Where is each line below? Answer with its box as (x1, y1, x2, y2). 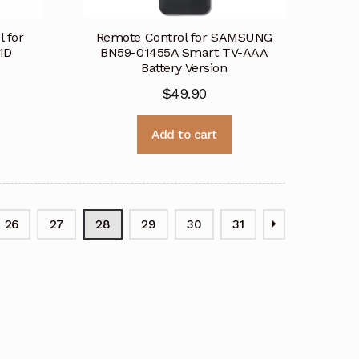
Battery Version (141, 60, 228, 76)
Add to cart (151, 127, 217, 142)
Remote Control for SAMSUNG (95, 30, 273, 46)
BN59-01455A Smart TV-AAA (100, 45, 268, 61)
